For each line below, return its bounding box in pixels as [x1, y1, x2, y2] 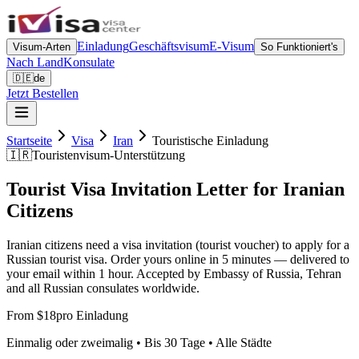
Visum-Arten [13, 41, 71, 53]
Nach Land [6, 55, 63, 69]
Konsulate [63, 55, 115, 69]
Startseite [6, 134, 52, 147]
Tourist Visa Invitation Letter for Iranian [6, 178, 345, 200]
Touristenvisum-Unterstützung [32, 148, 185, 162]
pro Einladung [56, 308, 128, 322]
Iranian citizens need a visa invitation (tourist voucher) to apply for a [6, 237, 349, 252]
